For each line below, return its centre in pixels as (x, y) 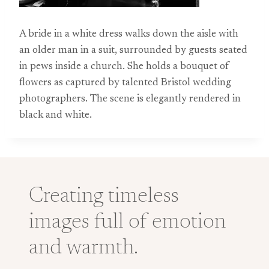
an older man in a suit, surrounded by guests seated (133, 51)
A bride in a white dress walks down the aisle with (129, 35)
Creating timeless (104, 197)
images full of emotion (127, 223)
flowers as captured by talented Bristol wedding (125, 83)
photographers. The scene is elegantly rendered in (130, 99)
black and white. (56, 116)
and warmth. (83, 249)
